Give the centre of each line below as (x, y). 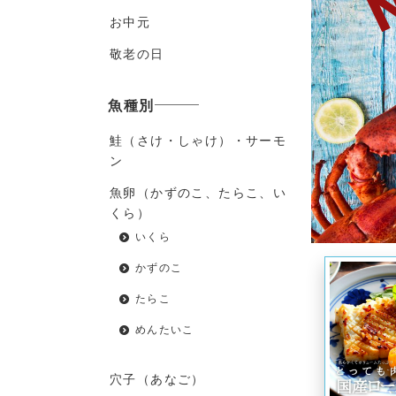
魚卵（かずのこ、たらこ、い (198, 192)
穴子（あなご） (157, 378)
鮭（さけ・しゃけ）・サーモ (198, 140)
